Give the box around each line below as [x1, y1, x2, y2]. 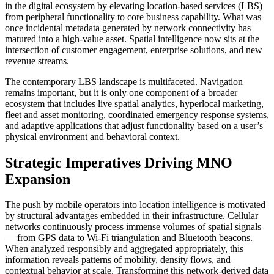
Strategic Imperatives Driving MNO [5, 154, 232, 171]
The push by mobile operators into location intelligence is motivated [5, 199, 265, 210]
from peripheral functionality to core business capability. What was [5, 11, 261, 22]
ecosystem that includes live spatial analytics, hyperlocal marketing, [5, 98, 264, 109]
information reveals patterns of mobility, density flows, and [5, 254, 231, 265]
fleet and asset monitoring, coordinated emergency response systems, [5, 109, 269, 120]
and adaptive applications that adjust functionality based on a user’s [5, 120, 263, 131]
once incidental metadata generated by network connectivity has [5, 22, 251, 33]
